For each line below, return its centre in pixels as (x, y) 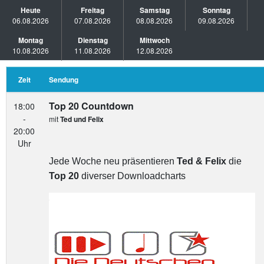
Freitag (93, 10)
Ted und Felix (82, 119)
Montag (31, 40)
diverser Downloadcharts (132, 176)
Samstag (154, 10)
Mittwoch (154, 40)
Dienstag (93, 40)
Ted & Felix (202, 161)
